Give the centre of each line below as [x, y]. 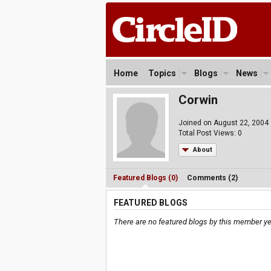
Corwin [198, 100]
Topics [162, 73]
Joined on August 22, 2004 [223, 123]
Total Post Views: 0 [210, 133]
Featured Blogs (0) [145, 178]
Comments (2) [212, 178]
